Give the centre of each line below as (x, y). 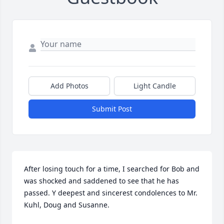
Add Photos (69, 86)
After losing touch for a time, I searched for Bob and (112, 169)
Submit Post (112, 109)
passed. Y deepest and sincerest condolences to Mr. (111, 193)
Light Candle (155, 86)
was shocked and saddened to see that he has (101, 181)
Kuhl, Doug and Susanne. (67, 205)
